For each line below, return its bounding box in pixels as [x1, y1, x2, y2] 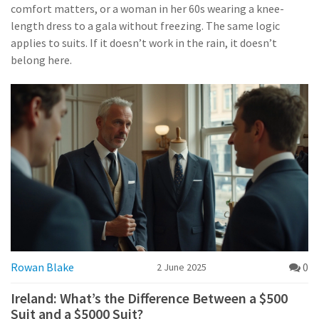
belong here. [11, 53, 72, 67]
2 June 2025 [157, 261, 206, 274]
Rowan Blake [11, 260, 74, 275]
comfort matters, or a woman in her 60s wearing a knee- [11, 1, 284, 16]
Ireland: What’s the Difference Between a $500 [11, 289, 288, 308]
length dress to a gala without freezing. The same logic [11, 19, 280, 33]
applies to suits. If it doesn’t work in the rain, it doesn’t [11, 36, 277, 50]
